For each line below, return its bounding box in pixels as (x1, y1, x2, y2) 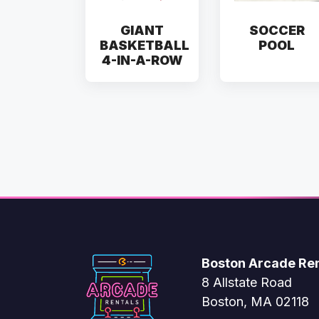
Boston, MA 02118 (202, 294, 309, 310)
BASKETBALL (100, 38, 189, 53)
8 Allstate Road (202, 275, 292, 291)
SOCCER (249, 23, 305, 38)
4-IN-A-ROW (102, 53, 182, 68)
